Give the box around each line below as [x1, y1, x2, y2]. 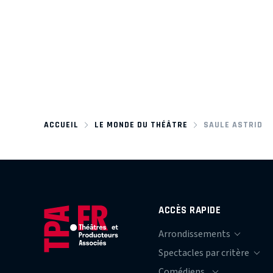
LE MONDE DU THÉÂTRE [94, 119, 188, 129]
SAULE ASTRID [203, 119, 263, 129]
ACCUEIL [44, 119, 79, 129]
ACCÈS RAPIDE [158, 204, 221, 216]
